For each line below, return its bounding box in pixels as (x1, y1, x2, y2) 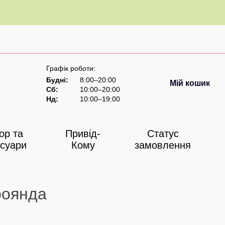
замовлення (135, 140, 191, 151)
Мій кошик (170, 79, 210, 87)
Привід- (65, 128, 101, 139)
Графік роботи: (46, 64, 95, 72)
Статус (147, 128, 179, 139)
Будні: (46, 76, 68, 84)
